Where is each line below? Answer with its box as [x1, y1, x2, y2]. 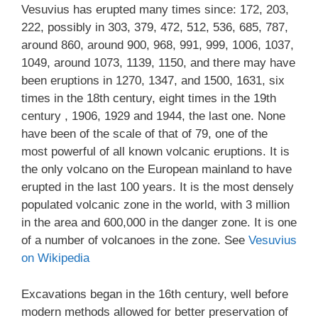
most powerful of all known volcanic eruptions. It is [21, 145, 290, 158]
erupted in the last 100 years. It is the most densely [21, 180, 294, 194]
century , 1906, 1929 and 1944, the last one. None [21, 109, 285, 123]
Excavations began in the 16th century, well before [21, 287, 288, 301]
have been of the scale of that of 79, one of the [21, 127, 268, 141]
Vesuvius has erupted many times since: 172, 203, [21, 3, 289, 16]
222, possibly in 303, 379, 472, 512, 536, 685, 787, [21, 21, 288, 34]
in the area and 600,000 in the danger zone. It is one [21, 216, 297, 229]
